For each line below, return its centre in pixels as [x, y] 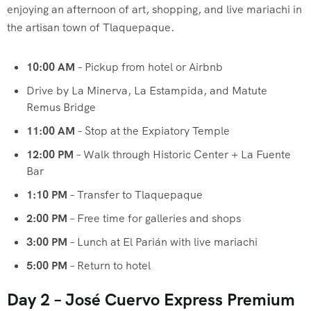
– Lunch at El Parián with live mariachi [162, 242]
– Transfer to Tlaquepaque [135, 195]
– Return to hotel [109, 266]
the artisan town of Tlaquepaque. [91, 28]
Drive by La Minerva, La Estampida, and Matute [147, 91]
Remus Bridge [61, 108]
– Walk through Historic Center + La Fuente [182, 155]
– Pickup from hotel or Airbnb [149, 67]
